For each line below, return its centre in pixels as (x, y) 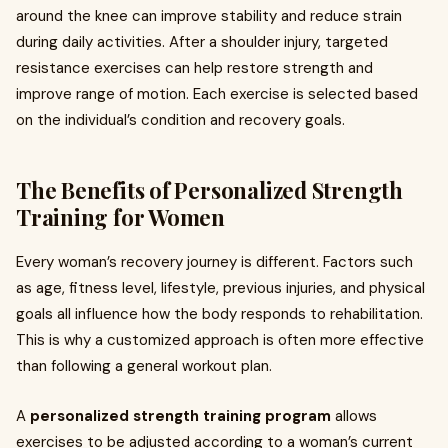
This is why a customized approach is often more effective (220, 340)
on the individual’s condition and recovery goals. (180, 120)
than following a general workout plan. (144, 366)
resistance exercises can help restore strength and (194, 68)
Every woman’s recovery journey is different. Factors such (214, 262)
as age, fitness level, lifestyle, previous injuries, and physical (220, 288)
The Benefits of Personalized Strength (209, 190)
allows (354, 416)
